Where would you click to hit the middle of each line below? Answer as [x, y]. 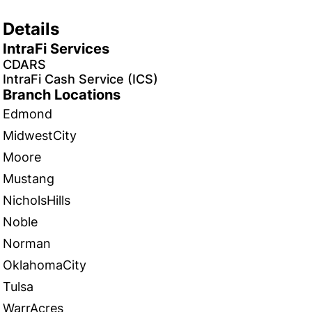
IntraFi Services [56, 49]
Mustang [29, 179]
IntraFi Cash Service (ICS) [80, 79]
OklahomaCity [45, 265]
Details [31, 29]
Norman [27, 243]
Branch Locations [62, 95]
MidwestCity [40, 135]
